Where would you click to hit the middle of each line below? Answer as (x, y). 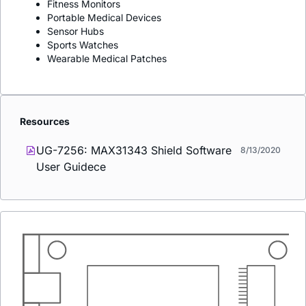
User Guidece (71, 167)
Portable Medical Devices (104, 18)
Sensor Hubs (75, 31)
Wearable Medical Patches (107, 59)
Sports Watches (83, 45)
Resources (45, 122)
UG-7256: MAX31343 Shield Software (134, 151)
